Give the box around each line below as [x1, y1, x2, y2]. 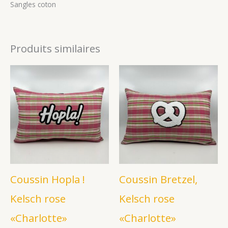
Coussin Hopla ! [10, 172, 85, 187]
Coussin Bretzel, [119, 172, 197, 187]
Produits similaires [10, 41, 100, 55]
